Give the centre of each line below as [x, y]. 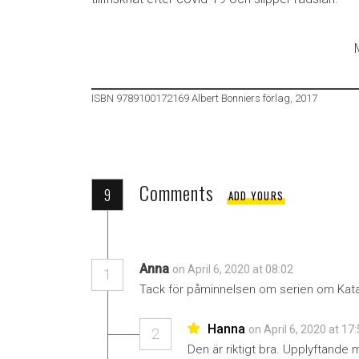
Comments [177, 192]
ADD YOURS [256, 196]
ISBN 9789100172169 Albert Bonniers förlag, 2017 [204, 98]
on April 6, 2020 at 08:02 [234, 269]
